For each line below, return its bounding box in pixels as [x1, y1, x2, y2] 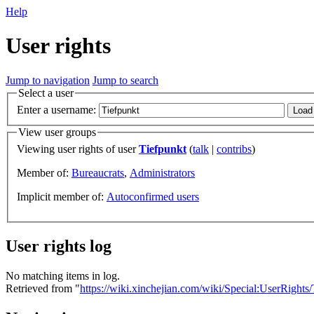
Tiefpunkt [139, 143, 186, 156]
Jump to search [93, 74, 158, 86]
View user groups [18, 126, 96, 139]
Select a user [18, 86, 74, 99]
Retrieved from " [6, 282, 80, 294]
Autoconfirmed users [107, 191, 199, 203]
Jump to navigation [6, 74, 90, 86]
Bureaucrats [71, 167, 124, 179]
